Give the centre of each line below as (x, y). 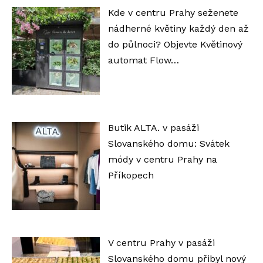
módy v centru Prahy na (162, 159)
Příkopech (131, 175)
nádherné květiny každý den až (178, 28)
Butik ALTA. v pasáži (153, 127)
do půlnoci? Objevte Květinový (175, 44)
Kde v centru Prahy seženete (173, 12)
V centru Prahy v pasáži (161, 242)
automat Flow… (143, 60)
